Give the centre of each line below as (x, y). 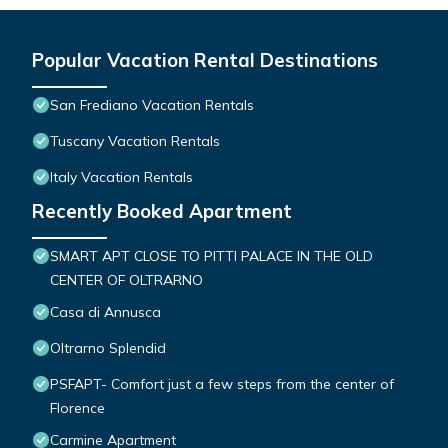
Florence (77, 408)
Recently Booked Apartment (162, 211)
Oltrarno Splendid (108, 348)
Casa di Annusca (105, 312)
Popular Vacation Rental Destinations (205, 60)
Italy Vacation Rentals (121, 177)
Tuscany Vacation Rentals (135, 141)
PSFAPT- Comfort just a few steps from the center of (222, 384)
